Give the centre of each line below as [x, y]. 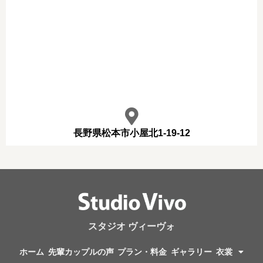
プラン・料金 [142, 252]
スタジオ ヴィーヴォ [131, 226]
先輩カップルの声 [81, 252]
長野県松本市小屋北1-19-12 [131, 133]
